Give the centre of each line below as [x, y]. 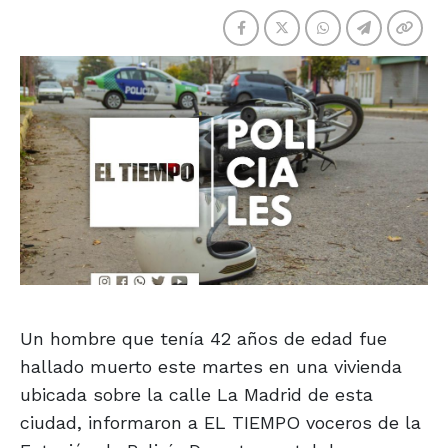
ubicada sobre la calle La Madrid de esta [196, 395]
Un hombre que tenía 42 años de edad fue [203, 339]
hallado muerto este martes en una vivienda [211, 367]
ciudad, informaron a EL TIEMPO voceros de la [220, 423]
